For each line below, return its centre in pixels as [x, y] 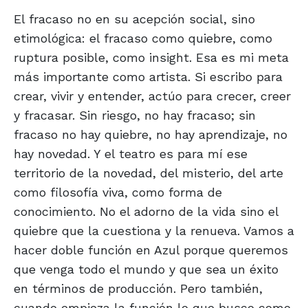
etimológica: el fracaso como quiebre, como [143, 38]
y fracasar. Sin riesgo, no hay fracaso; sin [135, 115]
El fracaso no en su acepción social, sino [134, 19]
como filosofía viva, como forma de [118, 192]
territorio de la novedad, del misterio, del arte [148, 173]
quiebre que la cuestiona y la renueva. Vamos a [154, 231]
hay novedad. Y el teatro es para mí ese [131, 154]
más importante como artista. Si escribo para [148, 77]
